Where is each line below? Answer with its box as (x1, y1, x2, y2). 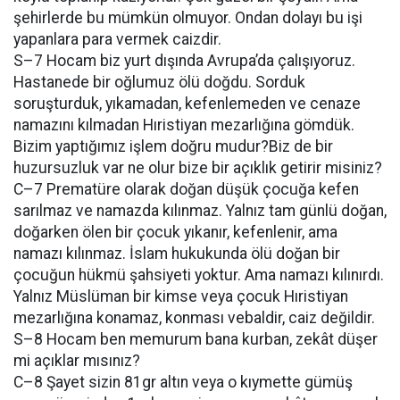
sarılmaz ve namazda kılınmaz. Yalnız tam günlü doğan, (13, 202, 387, 220)
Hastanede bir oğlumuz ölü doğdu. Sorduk (13, 73, 305, 91)
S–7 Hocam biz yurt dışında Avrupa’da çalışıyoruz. (13, 52, 355, 70)
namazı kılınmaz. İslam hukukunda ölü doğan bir (13, 245, 340, 262)
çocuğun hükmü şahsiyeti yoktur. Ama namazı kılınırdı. (13, 266, 384, 284)
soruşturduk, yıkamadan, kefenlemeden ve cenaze (13, 95, 361, 112)
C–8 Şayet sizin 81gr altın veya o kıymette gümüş (13, 373, 353, 391)
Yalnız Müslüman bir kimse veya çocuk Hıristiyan (13, 287, 348, 305)
